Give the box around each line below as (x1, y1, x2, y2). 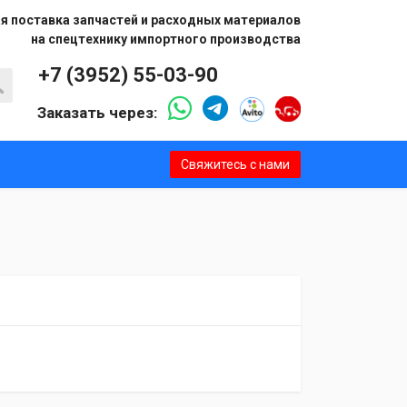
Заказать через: (37, 103, 161, 122)
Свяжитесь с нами (181, 156, 290, 172)
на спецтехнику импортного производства (31, 32, 301, 46)
